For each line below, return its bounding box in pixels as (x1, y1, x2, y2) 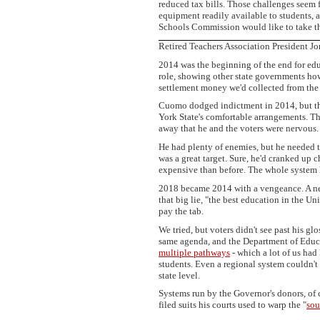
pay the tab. (159, 205, 204, 216)
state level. (159, 269, 200, 281)
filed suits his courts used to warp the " (159, 299, 306, 311)
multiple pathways (159, 246, 230, 258)
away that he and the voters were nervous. (159, 123, 319, 134)
